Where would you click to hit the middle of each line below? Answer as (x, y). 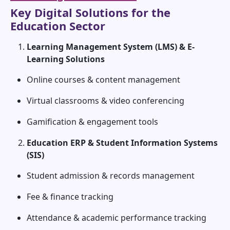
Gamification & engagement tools (92, 122)
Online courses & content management (103, 80)
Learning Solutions (66, 59)
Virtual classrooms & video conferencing (106, 101)
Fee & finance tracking (70, 197)
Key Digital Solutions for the (90, 13)
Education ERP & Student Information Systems (122, 143)
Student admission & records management (111, 176)
